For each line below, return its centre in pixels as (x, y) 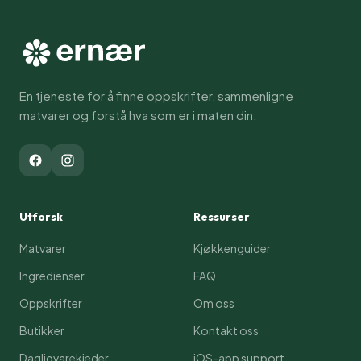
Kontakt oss (226, 331)
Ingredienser (52, 276)
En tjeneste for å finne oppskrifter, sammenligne (156, 96)
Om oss (214, 303)
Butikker (42, 331)
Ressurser (222, 217)
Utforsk (41, 217)
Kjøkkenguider (232, 249)
